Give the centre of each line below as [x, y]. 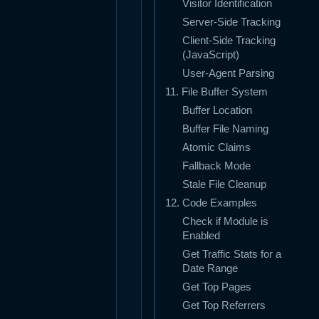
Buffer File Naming [225, 129]
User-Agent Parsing [228, 74]
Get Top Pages [217, 287]
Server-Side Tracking [231, 22]
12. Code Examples [211, 203]
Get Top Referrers [224, 306]
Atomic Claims [216, 148]
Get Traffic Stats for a [232, 255]
